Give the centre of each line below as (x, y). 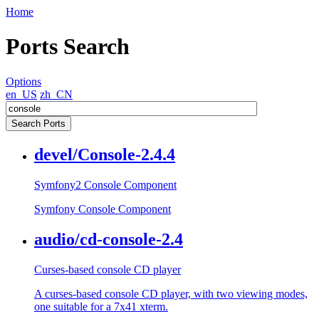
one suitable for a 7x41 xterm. (101, 306)
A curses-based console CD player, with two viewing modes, (171, 293)
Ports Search (68, 47)
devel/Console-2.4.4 (105, 154)
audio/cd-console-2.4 (109, 239)
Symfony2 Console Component (105, 184)
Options (23, 81)
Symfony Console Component (103, 209)
